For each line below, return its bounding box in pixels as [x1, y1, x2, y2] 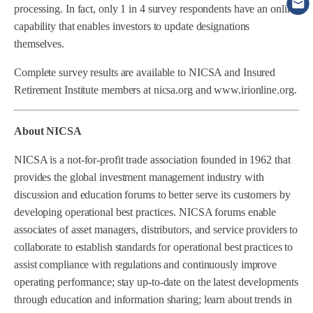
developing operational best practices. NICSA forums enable [14, 206, 277, 218]
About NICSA [14, 125, 82, 137]
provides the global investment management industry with [14, 171, 264, 183]
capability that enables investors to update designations [14, 20, 250, 32]
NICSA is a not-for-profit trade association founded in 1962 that [14, 154, 291, 166]
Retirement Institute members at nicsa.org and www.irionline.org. [14, 84, 297, 96]
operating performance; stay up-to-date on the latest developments [14, 276, 298, 288]
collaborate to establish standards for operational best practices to [14, 241, 293, 253]
